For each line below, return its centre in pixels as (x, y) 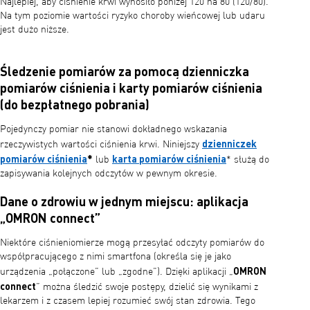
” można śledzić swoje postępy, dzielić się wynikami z (147, 287)
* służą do (248, 159)
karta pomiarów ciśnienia (169, 158)
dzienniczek (229, 143)
